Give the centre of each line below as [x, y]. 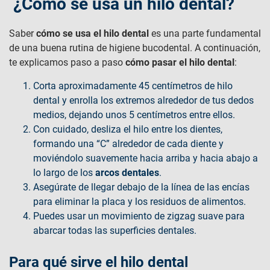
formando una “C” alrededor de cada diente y [128, 144]
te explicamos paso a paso [67, 62]
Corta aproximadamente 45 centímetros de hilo [133, 86]
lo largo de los [64, 173]
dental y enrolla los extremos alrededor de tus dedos [143, 100]
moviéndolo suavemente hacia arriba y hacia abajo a [146, 158]
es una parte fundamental [205, 33]
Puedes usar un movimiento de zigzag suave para [139, 216]
